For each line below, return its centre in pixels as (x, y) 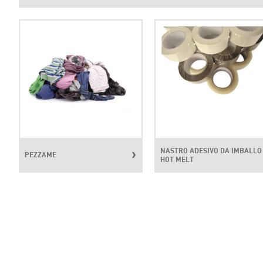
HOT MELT (177, 159)
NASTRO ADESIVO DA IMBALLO (211, 150)
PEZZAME (40, 155)
